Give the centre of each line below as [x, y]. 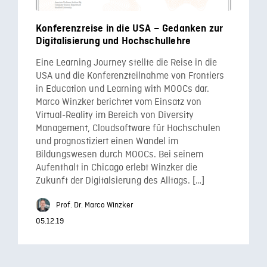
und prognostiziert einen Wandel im [107, 142]
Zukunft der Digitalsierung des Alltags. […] [120, 181]
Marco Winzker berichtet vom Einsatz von [119, 103]
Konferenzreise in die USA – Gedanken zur [130, 29]
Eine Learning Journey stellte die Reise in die [126, 63]
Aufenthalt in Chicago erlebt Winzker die [117, 168]
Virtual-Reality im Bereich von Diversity [115, 116]
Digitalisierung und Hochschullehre [114, 41]
